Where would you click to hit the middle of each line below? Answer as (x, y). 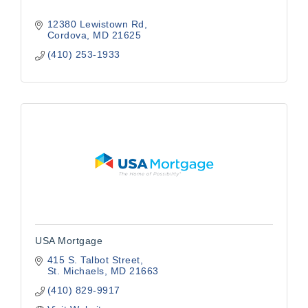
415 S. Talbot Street (93, 260)
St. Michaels (76, 271)
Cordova (67, 35)
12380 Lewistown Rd (96, 24)
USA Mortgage (69, 241)
